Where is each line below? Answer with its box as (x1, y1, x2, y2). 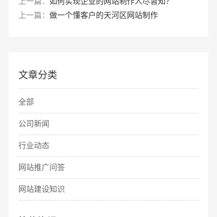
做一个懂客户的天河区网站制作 (49, 11, 158, 20)
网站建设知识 (18, 185, 65, 194)
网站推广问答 (18, 163, 65, 172)
